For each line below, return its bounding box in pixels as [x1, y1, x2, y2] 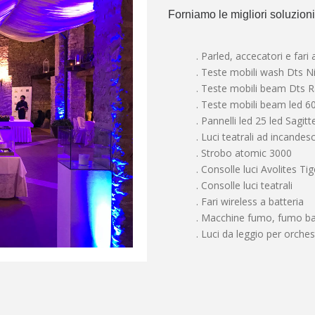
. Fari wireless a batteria [196, 195, 304, 208]
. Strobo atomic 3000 [196, 146, 292, 160]
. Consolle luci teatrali [196, 179, 292, 192]
